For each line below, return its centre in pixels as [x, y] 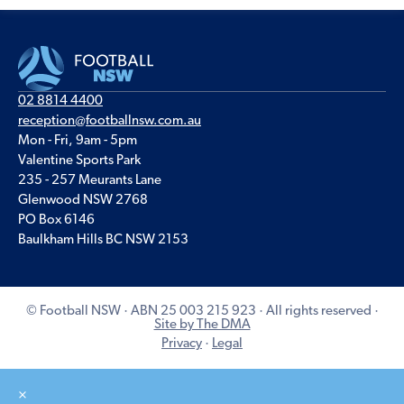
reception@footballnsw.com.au [110, 121]
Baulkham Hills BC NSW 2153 [103, 240]
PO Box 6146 [56, 220]
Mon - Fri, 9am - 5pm [78, 141]
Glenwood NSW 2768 [83, 200]
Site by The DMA [202, 325]
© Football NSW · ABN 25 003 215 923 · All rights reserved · [202, 311]
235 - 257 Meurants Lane [90, 180]
